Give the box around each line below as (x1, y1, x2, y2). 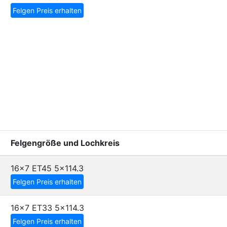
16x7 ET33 (11, 203, 52, 213)
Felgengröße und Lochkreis (11, 138, 120, 148)
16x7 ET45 (11, 163, 52, 173)
